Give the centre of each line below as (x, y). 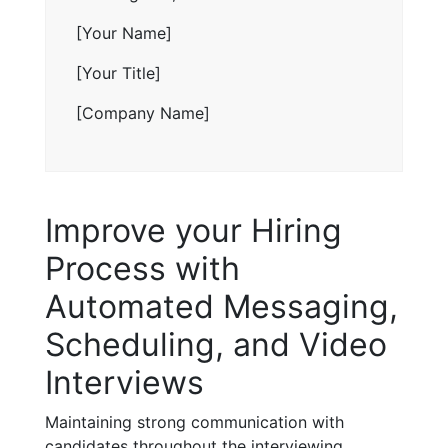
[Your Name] (124, 32)
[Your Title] (118, 72)
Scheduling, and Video (216, 344)
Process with (142, 268)
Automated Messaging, (221, 306)
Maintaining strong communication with (194, 421)
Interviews (124, 382)
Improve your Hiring (193, 230)
